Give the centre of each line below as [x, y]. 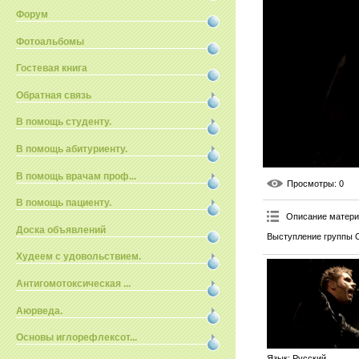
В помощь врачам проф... [76, 176]
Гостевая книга [52, 69]
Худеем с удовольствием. [79, 257]
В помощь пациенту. [64, 203]
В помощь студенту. [64, 122]
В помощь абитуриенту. [72, 149]
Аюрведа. [39, 311]
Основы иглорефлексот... [77, 338]
